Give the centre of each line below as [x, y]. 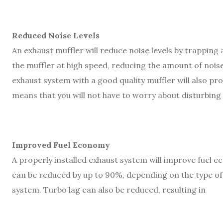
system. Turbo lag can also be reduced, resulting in [109, 189]
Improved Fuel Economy [61, 145]
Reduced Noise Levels [56, 35]
